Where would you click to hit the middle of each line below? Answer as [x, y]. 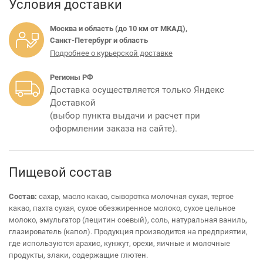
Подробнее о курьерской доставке [111, 53]
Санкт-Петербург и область [99, 40]
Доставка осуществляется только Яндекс [137, 90]
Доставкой [73, 102]
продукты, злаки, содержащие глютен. [78, 255]
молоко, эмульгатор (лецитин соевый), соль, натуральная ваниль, [128, 220]
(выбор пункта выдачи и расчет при [125, 115]
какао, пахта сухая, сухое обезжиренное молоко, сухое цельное [122, 208]
